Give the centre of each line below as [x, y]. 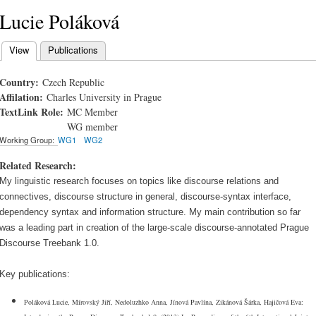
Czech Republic [73, 83]
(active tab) [52, 49]
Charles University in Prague [104, 97]
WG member [92, 127]
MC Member [92, 112]
